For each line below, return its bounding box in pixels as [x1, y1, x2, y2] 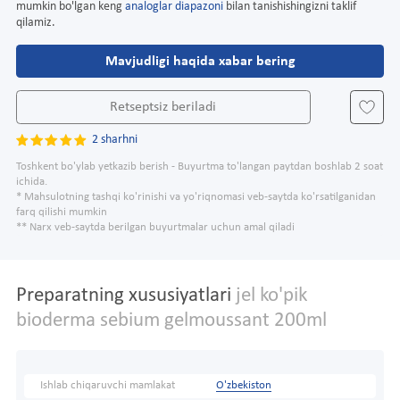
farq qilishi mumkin [16, 207, 107, 219]
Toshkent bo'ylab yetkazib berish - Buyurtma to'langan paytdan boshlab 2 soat [16, 162, 383, 173]
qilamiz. [16, 15, 55, 29]
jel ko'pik [231, 286, 307, 307]
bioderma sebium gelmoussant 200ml [16, 311, 327, 332]
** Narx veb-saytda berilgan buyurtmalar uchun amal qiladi [16, 222, 295, 234]
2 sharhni [92, 132, 138, 146]
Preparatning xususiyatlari [16, 286, 231, 307]
